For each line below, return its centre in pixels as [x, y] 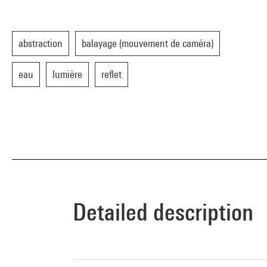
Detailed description [163, 212]
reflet [111, 74]
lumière [67, 74]
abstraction [41, 43]
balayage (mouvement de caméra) [148, 43]
